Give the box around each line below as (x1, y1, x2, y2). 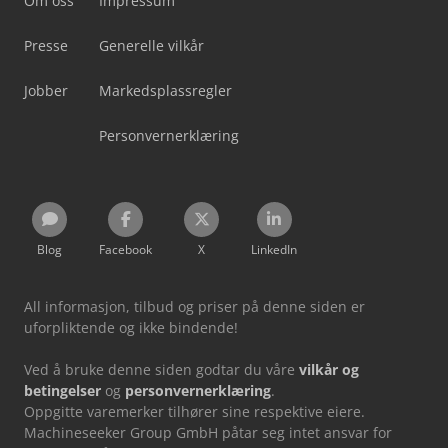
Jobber (24, 80, 68, 100)
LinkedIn (251, 240, 297, 258)
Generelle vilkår (99, 35, 204, 55)
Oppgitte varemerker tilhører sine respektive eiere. (24, 401, 365, 421)
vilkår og (299, 359, 359, 379)
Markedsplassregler (99, 80, 232, 100)
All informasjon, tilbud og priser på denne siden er (24, 296, 365, 316)
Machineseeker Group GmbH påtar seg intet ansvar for (24, 422, 392, 442)
